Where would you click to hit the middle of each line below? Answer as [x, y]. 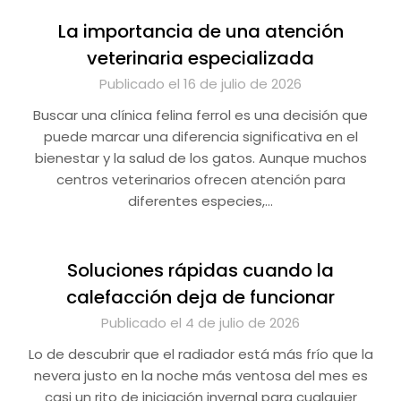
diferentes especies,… [200, 201]
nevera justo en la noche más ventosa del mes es [200, 375]
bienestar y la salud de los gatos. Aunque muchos [200, 158]
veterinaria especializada [200, 58]
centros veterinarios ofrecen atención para [200, 179]
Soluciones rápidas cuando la [200, 270]
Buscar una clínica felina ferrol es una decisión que [200, 115]
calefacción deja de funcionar [200, 297]
